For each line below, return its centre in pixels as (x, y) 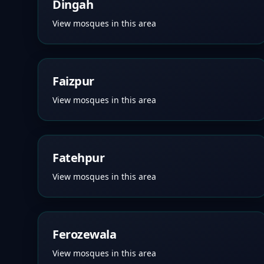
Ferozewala (84, 234)
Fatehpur (78, 158)
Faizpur (73, 81)
